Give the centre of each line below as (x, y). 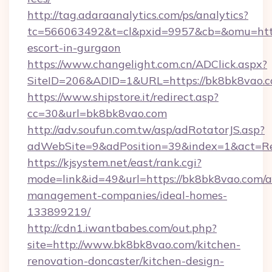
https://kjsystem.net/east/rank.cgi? (114, 162)
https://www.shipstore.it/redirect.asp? (123, 97)
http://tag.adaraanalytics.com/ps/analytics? (138, 15)
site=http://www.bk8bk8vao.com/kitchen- (134, 244)
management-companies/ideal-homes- (127, 195)
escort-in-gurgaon (74, 48)
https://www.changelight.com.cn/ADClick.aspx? (147, 64)
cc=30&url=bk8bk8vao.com (97, 113)
